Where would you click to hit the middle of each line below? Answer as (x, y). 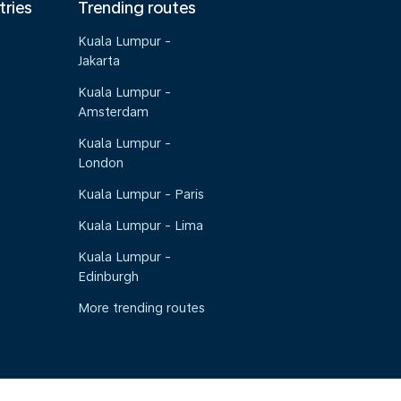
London (101, 163)
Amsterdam (114, 112)
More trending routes (142, 308)
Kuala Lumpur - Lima (141, 226)
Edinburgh (109, 277)
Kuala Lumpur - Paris (141, 194)
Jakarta (99, 61)
